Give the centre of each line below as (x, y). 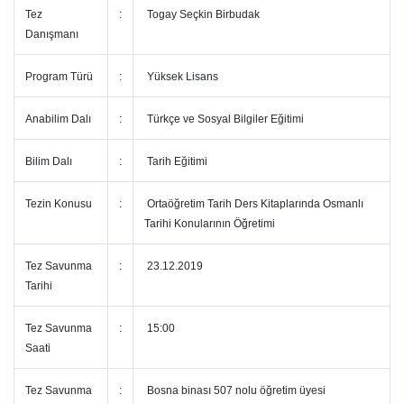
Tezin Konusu (60, 204)
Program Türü (59, 77)
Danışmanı (53, 34)
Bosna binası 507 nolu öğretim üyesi (235, 390)
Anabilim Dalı (58, 119)
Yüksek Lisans (181, 77)
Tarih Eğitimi (176, 161)
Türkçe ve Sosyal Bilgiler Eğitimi (224, 119)
